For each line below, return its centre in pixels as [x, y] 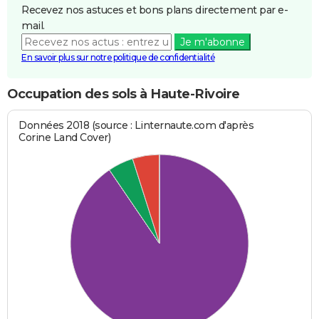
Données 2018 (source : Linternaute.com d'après [136, 125]
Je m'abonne [212, 42]
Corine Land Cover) [65, 137]
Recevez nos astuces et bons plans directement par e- [155, 10]
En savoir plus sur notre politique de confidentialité [118, 58]
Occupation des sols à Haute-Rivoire [124, 94]
